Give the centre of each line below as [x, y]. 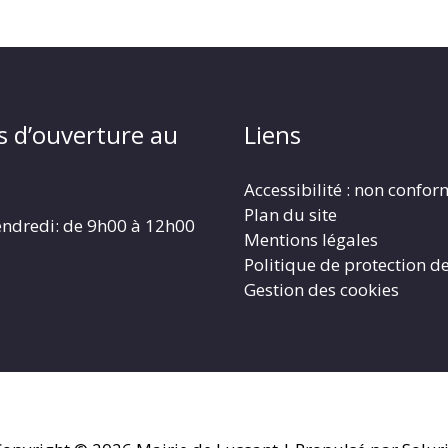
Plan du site [290, 214]
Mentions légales [311, 239]
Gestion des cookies [321, 289]
